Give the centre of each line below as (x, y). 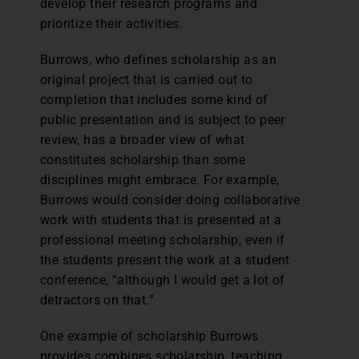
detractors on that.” (97, 300)
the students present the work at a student (165, 260)
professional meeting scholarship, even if (163, 240)
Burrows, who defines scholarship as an (159, 60)
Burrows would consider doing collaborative (170, 200)
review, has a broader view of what (143, 140)
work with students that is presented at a (161, 220)
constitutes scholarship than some (143, 160)
